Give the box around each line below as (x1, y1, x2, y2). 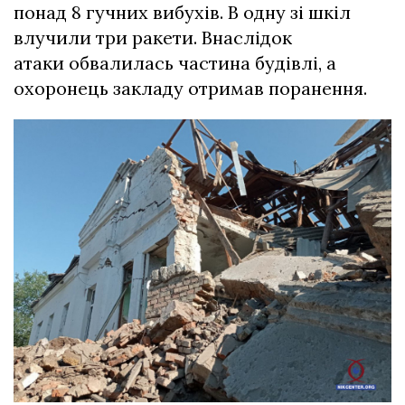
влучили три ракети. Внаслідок (14, 26, 292, 50)
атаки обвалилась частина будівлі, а (14, 52, 336, 75)
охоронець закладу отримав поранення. (14, 77, 367, 100)
